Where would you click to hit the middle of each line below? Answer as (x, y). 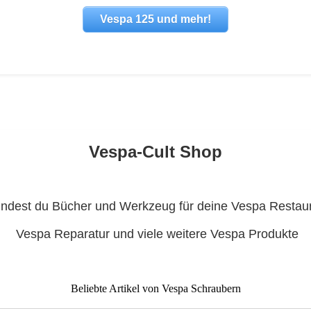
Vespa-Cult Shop (155, 152)
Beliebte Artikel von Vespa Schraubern (155, 289)
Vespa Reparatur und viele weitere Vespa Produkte (155, 234)
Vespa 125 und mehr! (155, 19)
